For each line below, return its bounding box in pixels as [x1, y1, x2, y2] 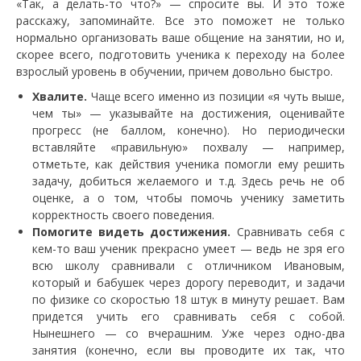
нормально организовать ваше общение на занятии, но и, [16, 30, 345, 46]
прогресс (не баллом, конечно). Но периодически [32, 122, 345, 139]
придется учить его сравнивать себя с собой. [32, 309, 345, 325]
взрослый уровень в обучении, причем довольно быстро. [16, 64, 333, 80]
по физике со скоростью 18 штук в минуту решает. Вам [32, 292, 345, 308]
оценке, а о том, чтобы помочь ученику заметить [32, 190, 345, 206]
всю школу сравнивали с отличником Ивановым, [32, 258, 345, 274]
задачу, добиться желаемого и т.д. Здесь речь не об [32, 173, 345, 189]
